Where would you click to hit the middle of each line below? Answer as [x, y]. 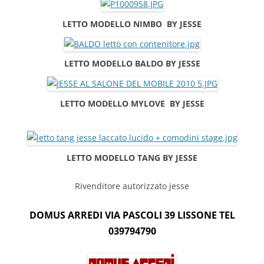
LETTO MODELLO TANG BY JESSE [132, 157]
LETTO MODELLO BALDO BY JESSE [132, 64]
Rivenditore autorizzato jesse [132, 186]
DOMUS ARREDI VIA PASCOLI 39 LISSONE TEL [132, 215]
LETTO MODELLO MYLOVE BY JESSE [132, 104]
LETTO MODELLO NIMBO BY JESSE [132, 24]
